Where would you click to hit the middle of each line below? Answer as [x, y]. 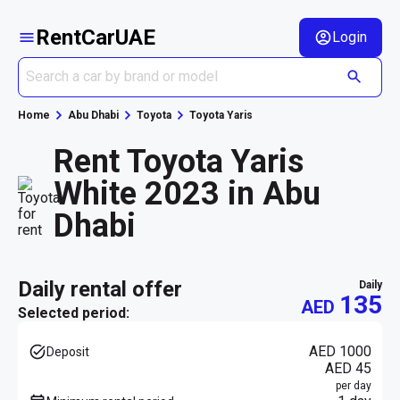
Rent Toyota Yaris [179, 161]
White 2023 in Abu [187, 193]
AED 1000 [340, 351]
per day [354, 385]
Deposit [68, 351]
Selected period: [74, 312]
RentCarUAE [96, 37]
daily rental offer [107, 289]
